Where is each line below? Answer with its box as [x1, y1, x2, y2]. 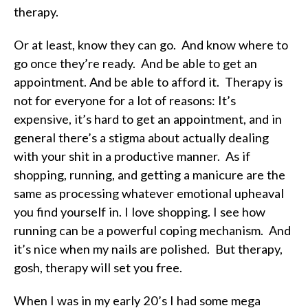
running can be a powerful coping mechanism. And [14, 223, 291, 238]
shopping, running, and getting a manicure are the [14, 167, 285, 182]
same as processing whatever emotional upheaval [14, 186, 284, 201]
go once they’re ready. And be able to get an [14, 56, 257, 71]
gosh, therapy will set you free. [14, 260, 182, 275]
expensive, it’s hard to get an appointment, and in [14, 111, 282, 126]
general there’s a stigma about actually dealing [14, 130, 269, 145]
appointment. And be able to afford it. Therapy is [14, 74, 283, 89]
